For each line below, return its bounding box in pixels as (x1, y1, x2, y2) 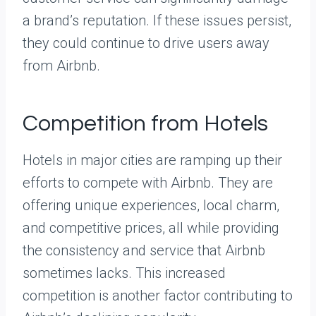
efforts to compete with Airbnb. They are (23, 174, 273, 192)
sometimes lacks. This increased (23, 265, 226, 282)
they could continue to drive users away (23, 35, 269, 52)
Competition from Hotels (23, 112, 268, 136)
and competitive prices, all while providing (23, 219, 279, 237)
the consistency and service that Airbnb (23, 242, 265, 260)
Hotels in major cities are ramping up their (23, 152, 282, 169)
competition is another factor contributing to (23, 287, 293, 305)
